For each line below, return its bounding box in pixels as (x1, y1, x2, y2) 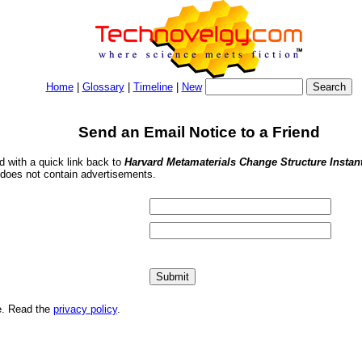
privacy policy (53, 303, 117, 316)
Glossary (82, 81, 124, 93)
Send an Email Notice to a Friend (78, 123, 320, 141)
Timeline (133, 81, 173, 93)
